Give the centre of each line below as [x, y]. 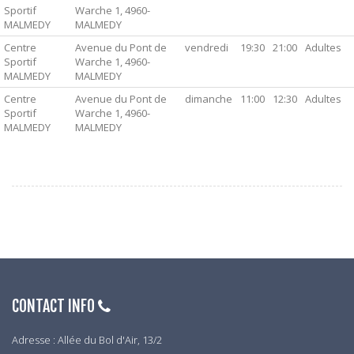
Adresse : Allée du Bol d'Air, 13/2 [87, 340]
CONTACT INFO [55, 306]
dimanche [209, 99]
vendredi [207, 47]
